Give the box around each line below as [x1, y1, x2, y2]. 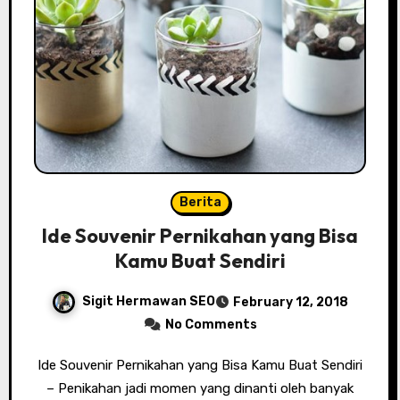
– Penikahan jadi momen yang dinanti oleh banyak [46, 379, 354, 396]
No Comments [164, 316, 257, 332]
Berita [179, 194, 221, 210]
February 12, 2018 [233, 294, 348, 310]
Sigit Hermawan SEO [82, 294, 215, 310]
